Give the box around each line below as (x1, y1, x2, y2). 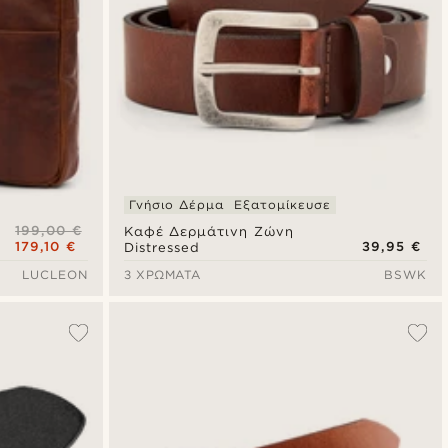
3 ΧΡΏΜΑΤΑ (123, 267, 201, 283)
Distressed (123, 240, 200, 256)
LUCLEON (21, 267, 88, 283)
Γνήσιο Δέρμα (128, 197, 225, 213)
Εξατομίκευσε (234, 197, 332, 213)
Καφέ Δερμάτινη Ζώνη (123, 224, 294, 240)
